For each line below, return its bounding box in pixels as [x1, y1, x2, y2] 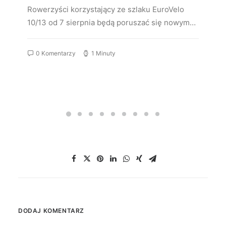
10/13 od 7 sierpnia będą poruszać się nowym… [27, 17, 196, 27]
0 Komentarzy [36, 49, 76, 57]
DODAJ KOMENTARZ [18, 207, 84, 215]
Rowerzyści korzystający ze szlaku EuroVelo [27, 4, 184, 14]
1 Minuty [91, 49, 116, 57]
